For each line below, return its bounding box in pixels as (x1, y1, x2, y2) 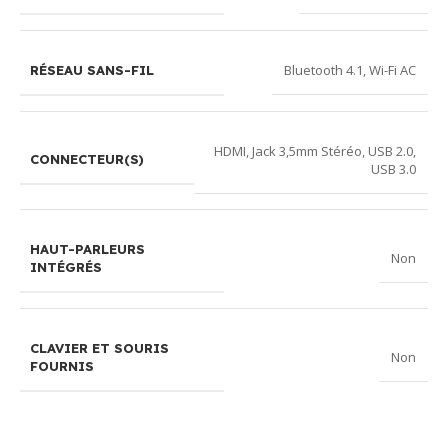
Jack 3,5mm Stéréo (252, 141, 362, 160)
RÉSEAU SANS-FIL (30, 61, 154, 78)
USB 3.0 (371, 159, 416, 178)
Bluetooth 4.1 (284, 61, 363, 80)
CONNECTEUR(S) (30, 151, 144, 168)
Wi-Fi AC (369, 61, 416, 80)
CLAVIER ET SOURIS (30, 339, 169, 356)
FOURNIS (30, 357, 94, 374)
